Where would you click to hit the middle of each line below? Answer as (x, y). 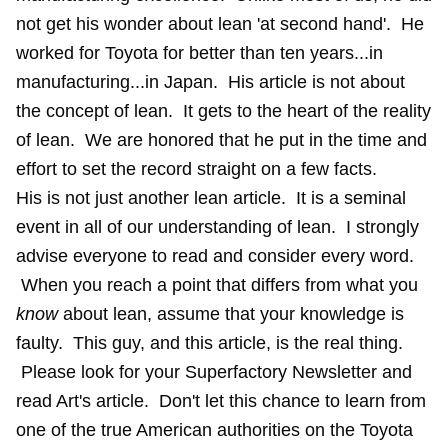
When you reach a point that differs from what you (217, 285)
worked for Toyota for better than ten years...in (199, 53)
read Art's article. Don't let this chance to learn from (221, 401)
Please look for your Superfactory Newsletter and (214, 372)
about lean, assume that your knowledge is (231, 314)
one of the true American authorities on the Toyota (214, 430)
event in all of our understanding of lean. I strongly (217, 227)
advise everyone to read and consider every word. (215, 256)
